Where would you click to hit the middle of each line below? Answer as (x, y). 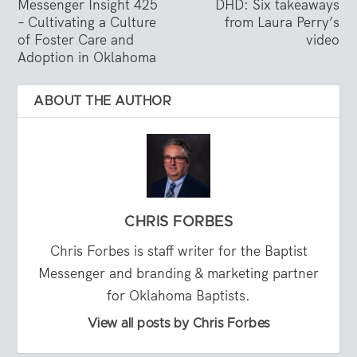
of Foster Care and (76, 40)
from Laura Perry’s (282, 22)
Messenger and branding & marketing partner (178, 273)
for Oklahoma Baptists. (178, 296)
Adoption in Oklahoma (87, 57)
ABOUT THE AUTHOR (103, 101)
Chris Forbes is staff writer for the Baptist (178, 251)
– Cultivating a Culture (87, 22)
